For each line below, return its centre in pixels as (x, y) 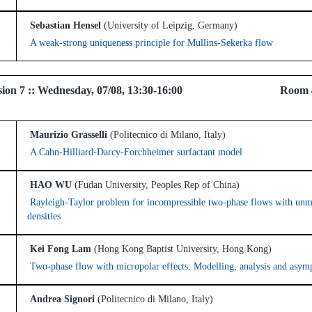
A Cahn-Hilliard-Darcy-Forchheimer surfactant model (136, 152)
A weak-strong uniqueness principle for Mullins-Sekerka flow (151, 43)
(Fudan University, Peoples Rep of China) (157, 185)
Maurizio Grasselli (67, 135)
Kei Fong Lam (59, 249)
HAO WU (49, 185)
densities (44, 216)
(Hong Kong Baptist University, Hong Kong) (183, 249)
